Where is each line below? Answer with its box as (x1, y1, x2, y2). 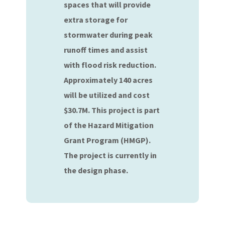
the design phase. (64, 165, 129, 175)
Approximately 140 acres (64, 75, 153, 85)
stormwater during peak (64, 30, 153, 40)
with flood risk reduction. (64, 60, 157, 70)
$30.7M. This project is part (64, 105, 160, 115)
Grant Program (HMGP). (64, 135, 151, 145)
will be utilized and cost (64, 90, 150, 100)
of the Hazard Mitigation (64, 120, 154, 130)
